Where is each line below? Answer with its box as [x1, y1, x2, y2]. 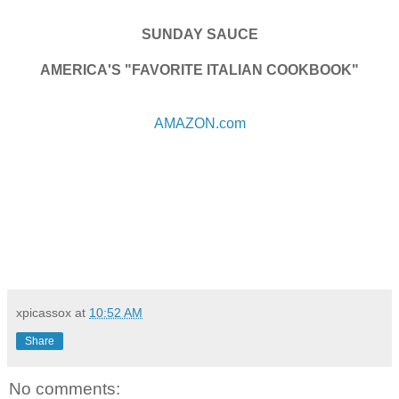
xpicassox [16, 305, 71, 320]
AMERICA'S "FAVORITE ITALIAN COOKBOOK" [40, 61, 359, 77]
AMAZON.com [153, 115, 246, 131]
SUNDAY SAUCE [141, 26, 258, 42]
